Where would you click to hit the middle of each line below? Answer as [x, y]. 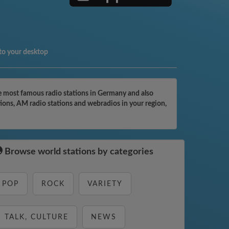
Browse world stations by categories [78, 152]
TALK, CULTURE [37, 217]
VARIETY [105, 184]
